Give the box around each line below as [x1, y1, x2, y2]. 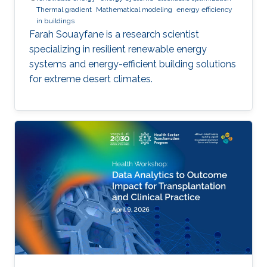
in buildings [36, 16, 74, 25]
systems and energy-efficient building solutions [29, 58, 236, 70]
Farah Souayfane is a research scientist [29, 28, 199, 40]
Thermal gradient [36, 5, 92, 14]
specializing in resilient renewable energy [29, 43, 207, 55]
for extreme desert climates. [29, 73, 153, 85]
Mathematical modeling [96, 5, 172, 14]
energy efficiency [176, 5, 232, 14]
